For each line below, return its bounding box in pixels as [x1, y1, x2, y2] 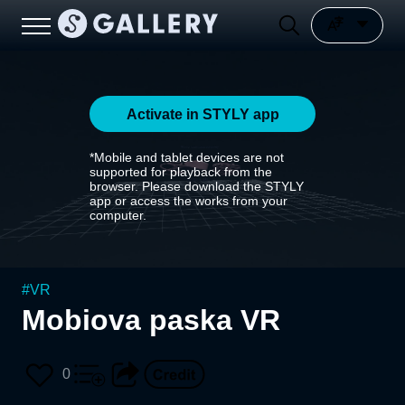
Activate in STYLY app [126, 106, 279, 122]
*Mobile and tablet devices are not [89, 150, 284, 165]
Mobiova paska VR [22, 304, 280, 336]
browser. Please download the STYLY [89, 179, 304, 193]
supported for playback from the [89, 165, 272, 179]
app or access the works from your [89, 193, 287, 208]
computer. [89, 208, 146, 222]
